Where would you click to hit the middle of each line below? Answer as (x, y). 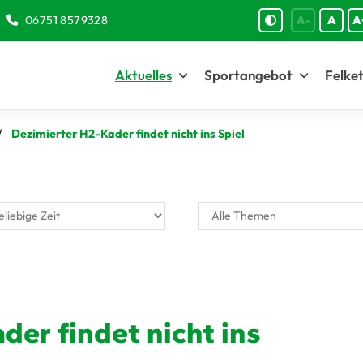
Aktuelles (143, 75)
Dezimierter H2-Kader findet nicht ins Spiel (128, 134)
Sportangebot (248, 75)
